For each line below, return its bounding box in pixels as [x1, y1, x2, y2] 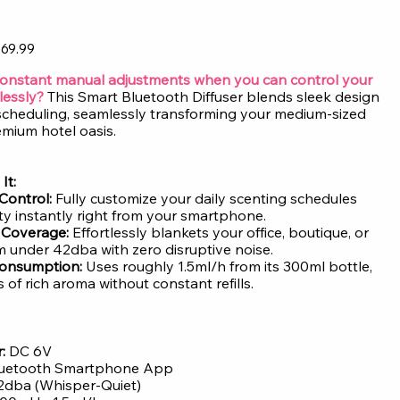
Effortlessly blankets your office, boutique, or [72, 223, 370, 242]
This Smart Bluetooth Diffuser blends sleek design [44, 87, 380, 106]
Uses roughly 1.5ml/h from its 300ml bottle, [86, 257, 373, 276]
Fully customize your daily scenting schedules [52, 189, 358, 208]
